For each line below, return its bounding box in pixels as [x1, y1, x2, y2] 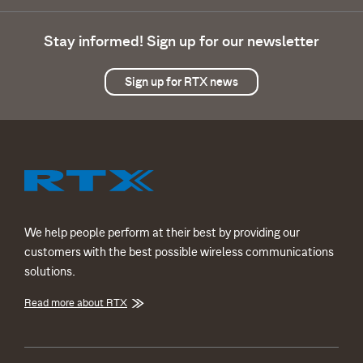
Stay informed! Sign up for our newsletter [44, 32, 319, 49]
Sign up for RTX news [125, 75, 238, 88]
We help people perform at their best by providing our [24, 225, 300, 239]
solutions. [24, 264, 75, 278]
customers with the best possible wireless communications [24, 245, 334, 258]
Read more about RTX [24, 297, 127, 309]
